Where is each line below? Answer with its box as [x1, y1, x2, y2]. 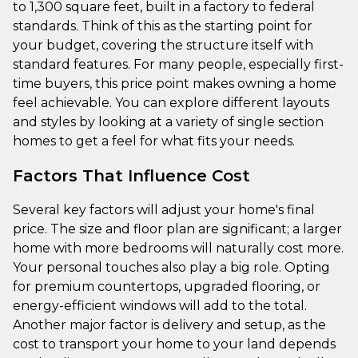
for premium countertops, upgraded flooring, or [13, 278, 320, 294]
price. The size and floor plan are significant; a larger [13, 221, 342, 237]
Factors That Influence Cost [13, 165, 250, 185]
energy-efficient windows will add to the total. [13, 297, 307, 313]
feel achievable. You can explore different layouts [13, 94, 329, 110]
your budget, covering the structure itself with [13, 37, 313, 53]
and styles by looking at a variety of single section [13, 113, 324, 129]
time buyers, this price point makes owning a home [13, 75, 336, 91]
